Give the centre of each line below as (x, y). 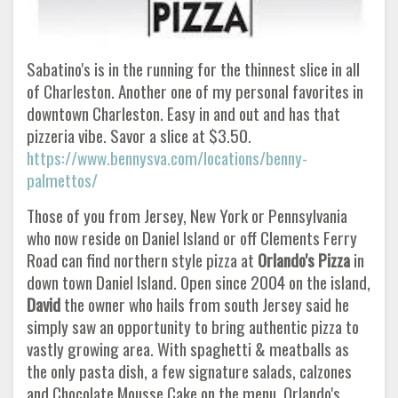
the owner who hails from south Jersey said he (205, 304)
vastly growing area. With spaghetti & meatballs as (188, 348)
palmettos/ (62, 179)
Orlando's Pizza (304, 259)
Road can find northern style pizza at (142, 259)
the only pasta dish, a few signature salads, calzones (189, 370)
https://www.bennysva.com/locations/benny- (167, 157)
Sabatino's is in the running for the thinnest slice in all (193, 68)
